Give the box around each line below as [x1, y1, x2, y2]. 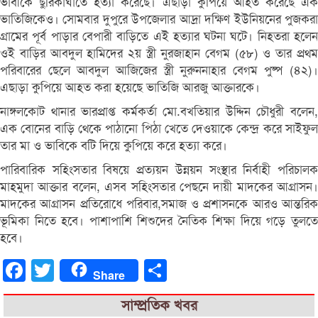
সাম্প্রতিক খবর [121, 296, 197, 314]
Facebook [26, 263, 70, 276]
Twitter [54, 263, 86, 276]
